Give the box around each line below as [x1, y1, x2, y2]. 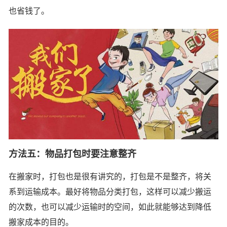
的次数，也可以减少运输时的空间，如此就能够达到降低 [9, 203, 211, 212]
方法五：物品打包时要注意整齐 [9, 149, 136, 160]
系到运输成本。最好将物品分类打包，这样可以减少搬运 [9, 187, 211, 197]
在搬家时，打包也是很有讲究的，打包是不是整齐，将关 [9, 172, 211, 181]
